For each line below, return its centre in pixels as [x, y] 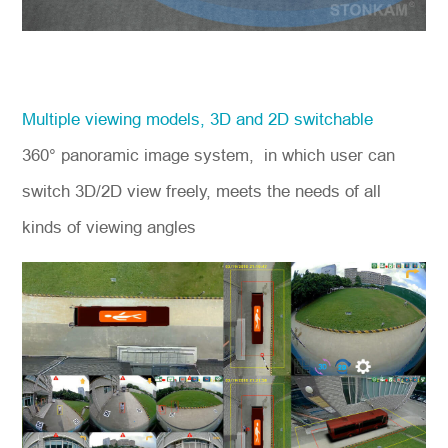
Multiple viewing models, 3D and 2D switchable [198, 120]
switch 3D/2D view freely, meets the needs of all [202, 192]
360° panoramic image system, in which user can [209, 156]
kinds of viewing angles [112, 228]
